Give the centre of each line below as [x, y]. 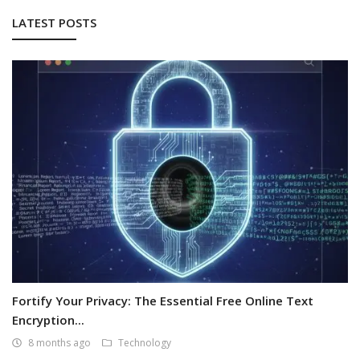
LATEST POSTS [54, 22]
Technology [145, 343]
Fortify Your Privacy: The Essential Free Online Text [163, 301]
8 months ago [59, 343]
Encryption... [48, 320]
